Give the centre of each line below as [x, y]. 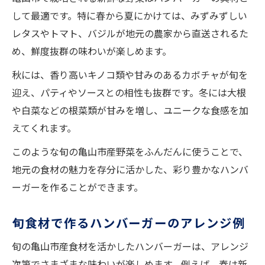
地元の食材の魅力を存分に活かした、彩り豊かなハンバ [130, 169]
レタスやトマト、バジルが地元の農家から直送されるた [130, 33]
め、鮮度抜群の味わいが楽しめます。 [92, 51]
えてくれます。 [44, 128]
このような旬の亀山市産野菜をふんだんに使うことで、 [130, 152]
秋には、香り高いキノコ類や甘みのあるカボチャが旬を [130, 75]
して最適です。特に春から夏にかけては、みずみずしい [130, 16]
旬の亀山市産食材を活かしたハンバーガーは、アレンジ [130, 246]
